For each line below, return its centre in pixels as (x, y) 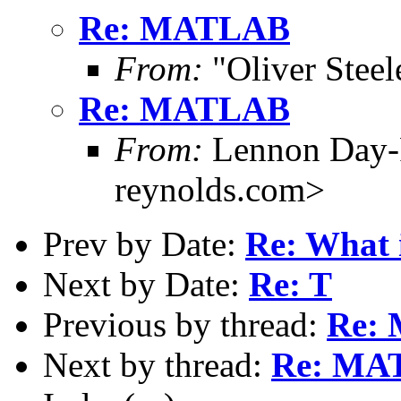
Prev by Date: (144, 243)
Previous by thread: (185, 324)
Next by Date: (146, 284)
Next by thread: (157, 364)
